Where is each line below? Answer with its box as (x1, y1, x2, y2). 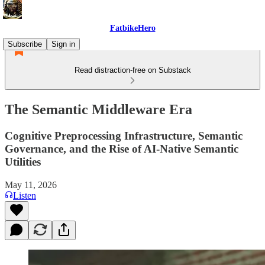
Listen (13, 190, 36, 201)
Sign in (51, 40, 75, 49)
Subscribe (8, 40, 42, 49)
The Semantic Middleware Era (5, 101, 192, 117)
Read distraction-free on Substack (74, 66, 191, 75)
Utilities (5, 155, 41, 168)
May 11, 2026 (5, 179, 57, 190)
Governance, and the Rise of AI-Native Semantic (5, 142, 238, 155)
